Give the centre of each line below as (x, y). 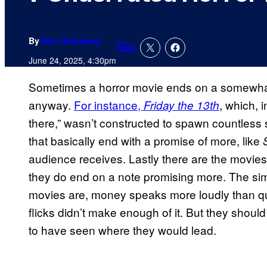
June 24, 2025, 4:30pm (72, 60)
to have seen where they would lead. (122, 230)
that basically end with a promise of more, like (146, 141)
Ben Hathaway (71, 41)
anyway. (51, 105)
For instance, (109, 105)
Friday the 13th (181, 105)
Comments (144, 55)
